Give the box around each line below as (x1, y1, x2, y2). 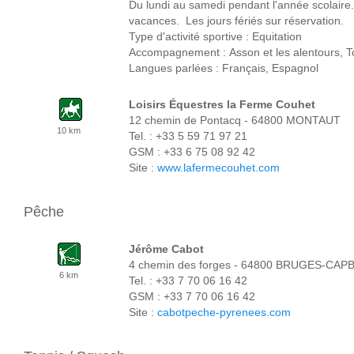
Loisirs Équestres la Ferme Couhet (129, 98, 315, 111)
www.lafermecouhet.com (157, 161, 280, 174)
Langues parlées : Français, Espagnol (129, 62, 318, 74)
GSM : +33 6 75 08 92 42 (129, 145, 255, 158)
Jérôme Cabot (129, 243, 204, 255)
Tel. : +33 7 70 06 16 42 (129, 274, 247, 287)
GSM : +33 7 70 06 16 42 (129, 290, 255, 303)
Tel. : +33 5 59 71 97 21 (129, 130, 247, 142)
